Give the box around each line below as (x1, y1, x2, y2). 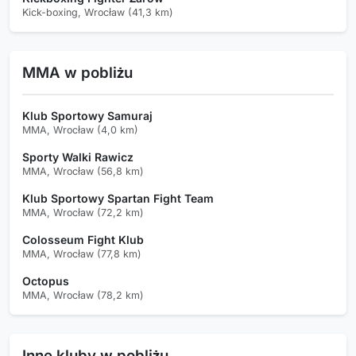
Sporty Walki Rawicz (22, 149, 133, 164)
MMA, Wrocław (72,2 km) (22, 206, 144, 219)
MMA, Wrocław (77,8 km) (22, 247, 141, 260)
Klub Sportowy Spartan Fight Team (22, 191, 214, 205)
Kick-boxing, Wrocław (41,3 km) (22, 6, 173, 18)
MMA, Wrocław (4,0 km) (22, 123, 138, 136)
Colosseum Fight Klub (22, 232, 144, 246)
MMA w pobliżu (22, 63, 133, 81)
